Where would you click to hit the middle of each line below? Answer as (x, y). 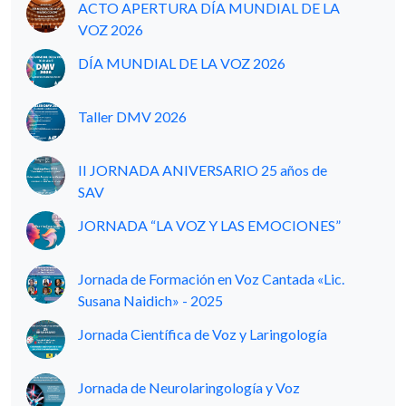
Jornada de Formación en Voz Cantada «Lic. (211, 279)
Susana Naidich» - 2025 (150, 300)
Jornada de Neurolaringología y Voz (189, 387)
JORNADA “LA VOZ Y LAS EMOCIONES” (209, 225)
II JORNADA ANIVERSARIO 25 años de (203, 170)
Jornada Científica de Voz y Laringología (203, 334)
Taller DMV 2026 (132, 116)
